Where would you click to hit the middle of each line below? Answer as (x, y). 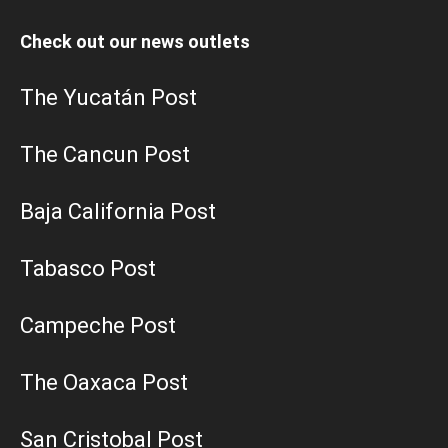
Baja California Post (118, 212)
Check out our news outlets (135, 42)
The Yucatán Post (108, 98)
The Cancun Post (105, 155)
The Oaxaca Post (104, 383)
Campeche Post (98, 326)
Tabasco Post (88, 269)
